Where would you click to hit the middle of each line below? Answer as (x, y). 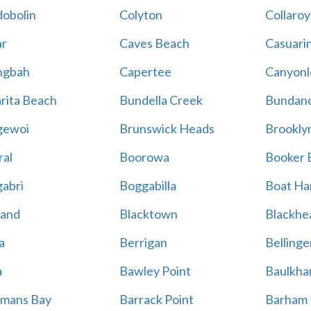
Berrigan (143, 242)
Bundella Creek (161, 100)
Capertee (145, 72)
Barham (286, 299)
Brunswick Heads (167, 128)
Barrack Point (156, 299)
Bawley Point (155, 271)
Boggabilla (148, 185)
